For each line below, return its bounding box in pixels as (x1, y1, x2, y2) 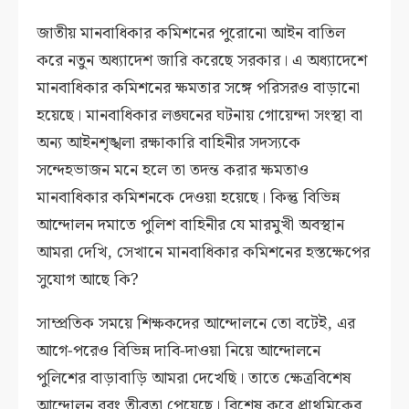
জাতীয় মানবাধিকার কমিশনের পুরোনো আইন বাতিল (37, 20, 346, 47)
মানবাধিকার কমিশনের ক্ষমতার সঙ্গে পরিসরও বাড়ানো (37, 75, 361, 102)
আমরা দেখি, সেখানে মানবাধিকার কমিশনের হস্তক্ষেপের (37, 239, 371, 267)
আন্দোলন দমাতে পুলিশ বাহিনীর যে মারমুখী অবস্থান (37, 212, 345, 239)
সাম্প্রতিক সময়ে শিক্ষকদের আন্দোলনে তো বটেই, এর (37, 310, 356, 338)
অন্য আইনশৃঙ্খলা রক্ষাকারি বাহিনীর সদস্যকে (37, 130, 301, 157)
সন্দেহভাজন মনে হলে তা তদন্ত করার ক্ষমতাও (37, 157, 309, 184)
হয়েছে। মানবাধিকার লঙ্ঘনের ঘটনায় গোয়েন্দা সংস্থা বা (37, 102, 363, 130)
